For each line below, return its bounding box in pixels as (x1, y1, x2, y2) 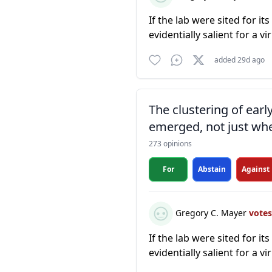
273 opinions (149, 138, 192, 149)
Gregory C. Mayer (173, 206, 249, 219)
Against (242, 164, 270, 174)
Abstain (198, 164, 226, 174)
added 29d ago (214, 55, 265, 65)
